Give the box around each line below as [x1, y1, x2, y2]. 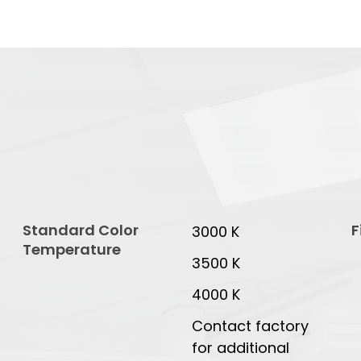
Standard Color [22, 220, 139, 241]
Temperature [22, 239, 121, 260]
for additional [191, 338, 289, 359]
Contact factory [191, 316, 309, 337]
